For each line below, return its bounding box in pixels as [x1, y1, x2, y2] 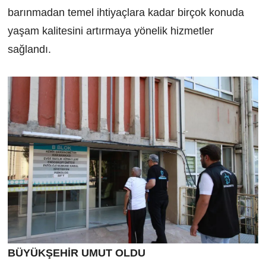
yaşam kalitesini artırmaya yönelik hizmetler [7, 24, 214, 37]
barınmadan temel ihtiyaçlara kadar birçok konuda [7, 6, 244, 18]
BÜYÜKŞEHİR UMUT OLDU [7, 247, 145, 259]
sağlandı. [7, 43, 51, 55]
